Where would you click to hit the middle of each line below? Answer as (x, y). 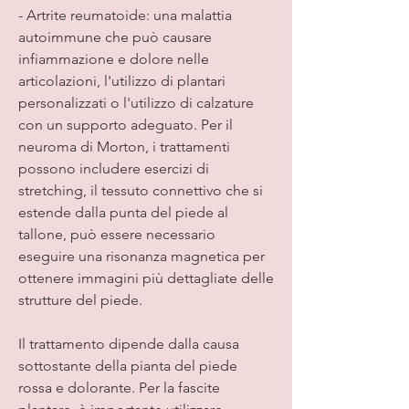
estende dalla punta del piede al (123, 212)
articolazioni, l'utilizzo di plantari (122, 80)
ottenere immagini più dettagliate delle (146, 278)
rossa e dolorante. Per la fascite (119, 387)
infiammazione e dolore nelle (114, 58)
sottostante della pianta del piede (128, 365)
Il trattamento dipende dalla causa (129, 343)
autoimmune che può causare (115, 37)
